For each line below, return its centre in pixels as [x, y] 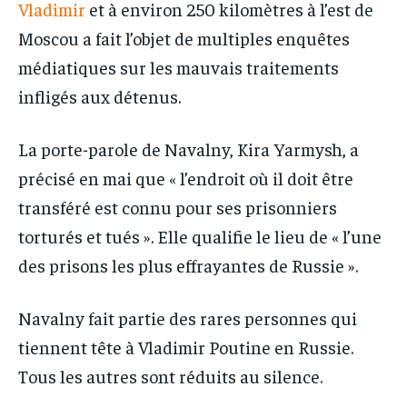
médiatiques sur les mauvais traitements [179, 67]
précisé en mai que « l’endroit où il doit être [186, 178]
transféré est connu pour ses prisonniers [178, 207]
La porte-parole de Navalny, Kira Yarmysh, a [189, 149]
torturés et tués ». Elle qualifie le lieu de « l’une [200, 236]
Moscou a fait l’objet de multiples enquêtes [184, 38]
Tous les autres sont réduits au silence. [170, 376]
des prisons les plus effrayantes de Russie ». [188, 265]
